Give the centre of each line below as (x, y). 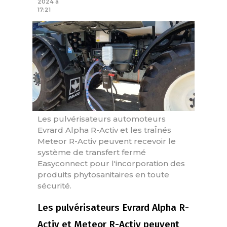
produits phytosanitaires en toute (103, 175)
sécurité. (54, 186)
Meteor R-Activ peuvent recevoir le (107, 141)
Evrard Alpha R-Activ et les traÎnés (104, 130)
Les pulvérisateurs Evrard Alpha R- (113, 208)
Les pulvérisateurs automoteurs (102, 119)
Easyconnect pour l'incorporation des (111, 164)
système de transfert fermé (92, 153)
